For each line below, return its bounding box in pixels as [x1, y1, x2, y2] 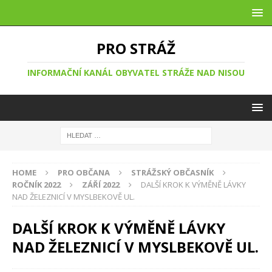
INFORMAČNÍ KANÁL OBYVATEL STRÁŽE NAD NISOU [27, 67, 245, 78]
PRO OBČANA [58, 167, 110, 178]
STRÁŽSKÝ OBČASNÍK [131, 167, 214, 178]
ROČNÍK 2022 [12, 179, 61, 190]
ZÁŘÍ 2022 [82, 179, 120, 190]
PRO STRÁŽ [97, 38, 175, 58]
